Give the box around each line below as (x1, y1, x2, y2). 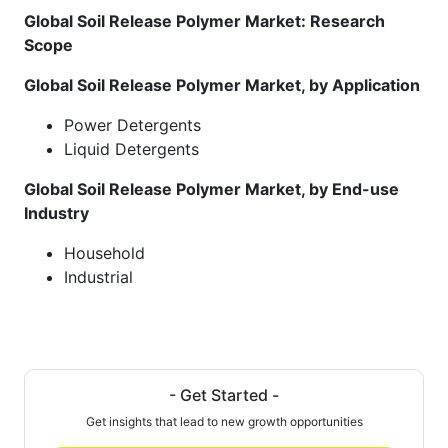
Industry (24, 202, 89, 223)
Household (64, 242, 145, 263)
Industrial (64, 266, 133, 287)
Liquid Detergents (64, 138, 199, 159)
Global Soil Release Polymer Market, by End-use (24, 178, 399, 199)
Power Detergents (64, 114, 201, 135)
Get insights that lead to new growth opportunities (85, 413, 363, 429)
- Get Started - (169, 384, 279, 405)
